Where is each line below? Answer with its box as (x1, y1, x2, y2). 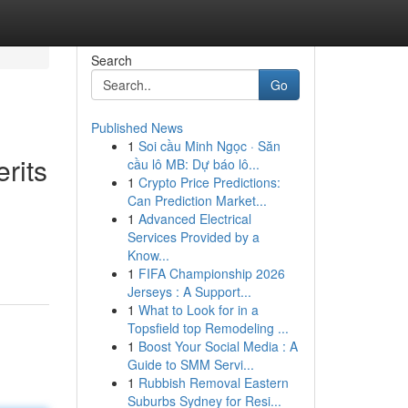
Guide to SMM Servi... (127, 355, 254, 373)
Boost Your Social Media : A (138, 337, 298, 355)
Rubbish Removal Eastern (138, 373, 289, 392)
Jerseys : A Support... (127, 282, 251, 301)
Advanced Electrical (138, 209, 251, 228)
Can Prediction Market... (127, 191, 267, 209)
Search (90, 51, 132, 69)
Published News (90, 118, 183, 137)
